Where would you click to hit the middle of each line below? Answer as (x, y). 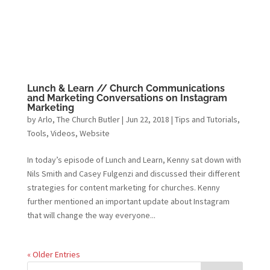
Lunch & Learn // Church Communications (126, 89)
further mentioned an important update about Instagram (128, 202)
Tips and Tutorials (206, 120)
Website (94, 133)
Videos (63, 133)
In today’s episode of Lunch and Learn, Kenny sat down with (134, 160)
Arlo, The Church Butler (79, 120)
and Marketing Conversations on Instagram (127, 98)
